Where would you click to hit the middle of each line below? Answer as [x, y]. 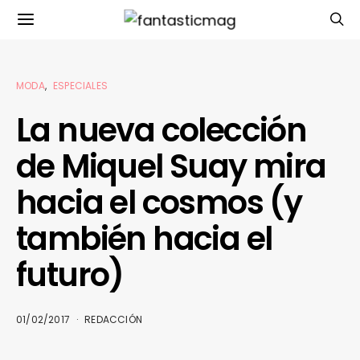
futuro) [70, 275]
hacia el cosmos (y [159, 202]
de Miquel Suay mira [171, 166]
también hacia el [144, 239]
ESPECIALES [81, 86]
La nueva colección [162, 130]
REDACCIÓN [114, 319]
